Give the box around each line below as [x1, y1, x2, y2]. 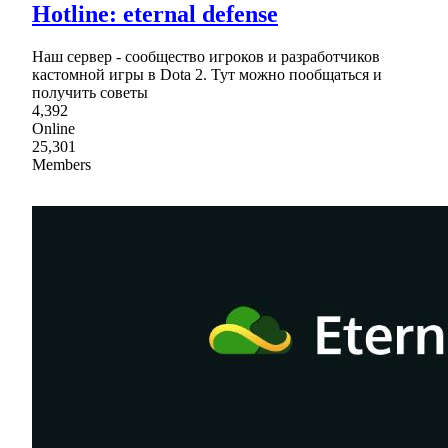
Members [32, 155, 91, 173]
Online [32, 119, 75, 137]
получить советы [32, 83, 148, 101]
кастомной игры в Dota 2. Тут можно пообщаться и [32, 65, 382, 83]
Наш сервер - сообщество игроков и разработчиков [32, 47, 380, 65]
